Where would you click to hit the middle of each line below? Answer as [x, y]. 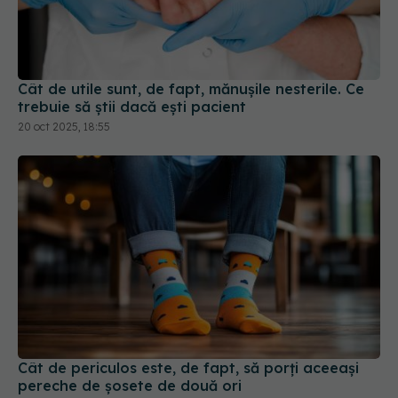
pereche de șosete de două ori [130, 324]
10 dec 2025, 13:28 [63, 344]
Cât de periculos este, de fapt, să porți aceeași [188, 306]
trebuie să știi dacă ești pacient [132, 44]
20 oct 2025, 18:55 [64, 64]
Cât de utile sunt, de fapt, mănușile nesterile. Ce [191, 26]
